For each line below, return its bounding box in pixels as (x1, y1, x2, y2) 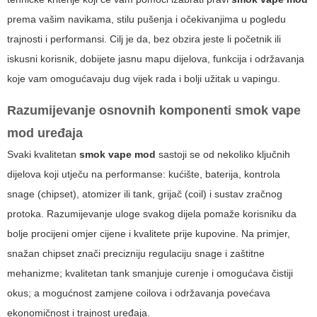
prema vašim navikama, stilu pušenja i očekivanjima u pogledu (7, 13, 286, 25)
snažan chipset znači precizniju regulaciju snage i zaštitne (7, 248, 265, 260)
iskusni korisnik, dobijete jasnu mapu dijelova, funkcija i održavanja (7, 53, 304, 65)
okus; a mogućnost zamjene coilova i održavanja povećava (7, 287, 270, 299)
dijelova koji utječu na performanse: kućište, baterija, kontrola (7, 168, 280, 180)
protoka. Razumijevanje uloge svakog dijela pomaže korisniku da (7, 208, 296, 220)
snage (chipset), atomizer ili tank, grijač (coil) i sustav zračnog (7, 188, 282, 200)
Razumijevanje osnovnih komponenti (7, 103, 235, 118)
